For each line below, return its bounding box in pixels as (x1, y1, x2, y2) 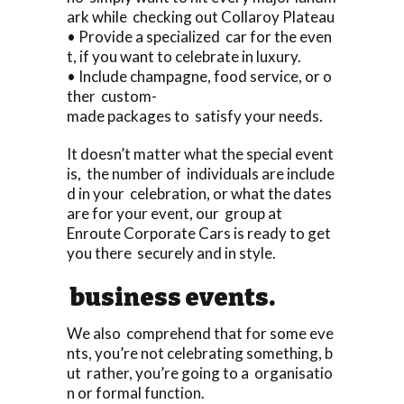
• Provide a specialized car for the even (67, 26, 332, 46)
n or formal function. (67, 382, 205, 402)
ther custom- (67, 86, 157, 106)
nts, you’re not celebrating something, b (67, 343, 333, 363)
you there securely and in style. (67, 243, 276, 262)
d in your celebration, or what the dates (67, 183, 335, 203)
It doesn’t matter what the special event (67, 143, 336, 163)
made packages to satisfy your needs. (67, 106, 323, 125)
